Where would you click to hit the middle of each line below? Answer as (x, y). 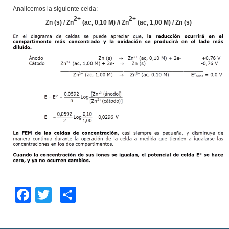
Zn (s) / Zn (59, 22)
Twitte (60, 194)
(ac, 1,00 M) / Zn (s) (164, 22)
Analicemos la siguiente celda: (55, 8)
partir (83, 211)
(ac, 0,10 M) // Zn (105, 22)
